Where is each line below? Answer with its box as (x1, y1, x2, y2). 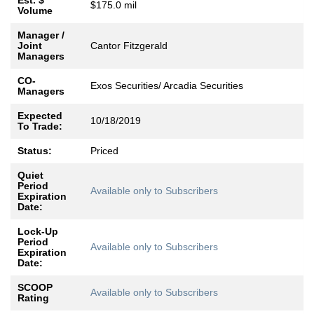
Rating (18, 292, 49, 304)
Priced (90, 145, 118, 157)
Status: (18, 145, 52, 157)
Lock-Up (18, 226, 58, 238)
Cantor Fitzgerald (90, 40, 168, 52)
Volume (18, 5, 53, 17)
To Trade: (18, 121, 62, 132)
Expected (18, 110, 62, 122)
